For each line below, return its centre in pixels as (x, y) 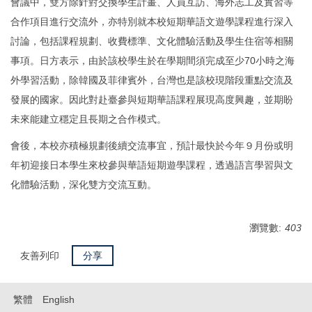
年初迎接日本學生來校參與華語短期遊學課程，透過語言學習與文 (152, 165)
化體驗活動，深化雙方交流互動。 (84, 184)
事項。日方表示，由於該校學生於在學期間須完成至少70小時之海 (153, 60)
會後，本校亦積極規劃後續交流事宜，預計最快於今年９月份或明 (152, 145)
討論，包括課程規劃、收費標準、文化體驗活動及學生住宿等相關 (152, 41)
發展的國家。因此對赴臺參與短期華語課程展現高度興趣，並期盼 (152, 99)
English (58, 299)
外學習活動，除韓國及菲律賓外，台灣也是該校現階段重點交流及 (152, 80)
